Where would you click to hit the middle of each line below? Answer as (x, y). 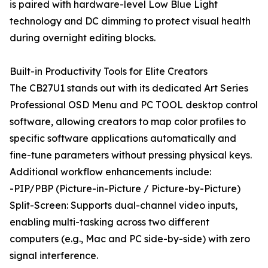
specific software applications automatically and (123, 138)
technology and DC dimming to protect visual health (130, 21)
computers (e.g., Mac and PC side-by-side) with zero (130, 239)
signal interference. (54, 255)
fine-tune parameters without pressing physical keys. (131, 155)
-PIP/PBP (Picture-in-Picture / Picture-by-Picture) (125, 188)
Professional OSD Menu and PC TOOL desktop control (134, 105)
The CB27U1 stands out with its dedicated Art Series (129, 88)
